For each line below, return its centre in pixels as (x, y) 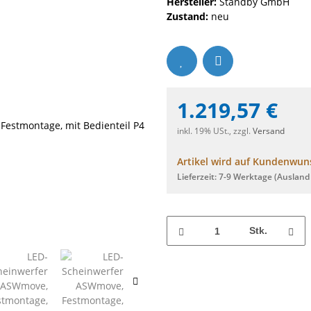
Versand (269, 131)
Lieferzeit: (198, 177)
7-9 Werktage (246, 177)
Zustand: (187, 17)
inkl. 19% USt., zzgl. (215, 131)
